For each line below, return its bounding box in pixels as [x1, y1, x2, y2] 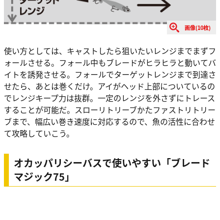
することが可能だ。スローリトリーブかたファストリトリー [4, 103, 216, 115]
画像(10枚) [185, 23, 211, 31]
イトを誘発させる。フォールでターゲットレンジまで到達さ [4, 68, 216, 80]
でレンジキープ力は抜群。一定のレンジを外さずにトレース [4, 91, 215, 104]
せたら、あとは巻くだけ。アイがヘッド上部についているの [4, 80, 215, 92]
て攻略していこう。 [4, 127, 76, 139]
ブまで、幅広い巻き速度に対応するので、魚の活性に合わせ [4, 115, 215, 127]
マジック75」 [14, 169, 75, 184]
